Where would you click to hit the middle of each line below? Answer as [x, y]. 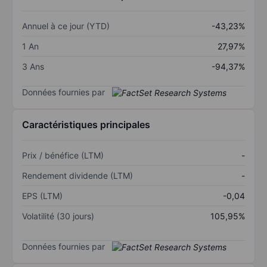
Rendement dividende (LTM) [77, 176]
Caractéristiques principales [86, 125]
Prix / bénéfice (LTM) [63, 156]
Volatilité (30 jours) [58, 216]
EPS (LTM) [42, 196]
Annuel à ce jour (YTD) [66, 26]
